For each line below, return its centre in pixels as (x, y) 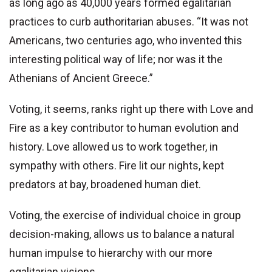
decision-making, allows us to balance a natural (122, 234)
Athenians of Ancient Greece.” (81, 78)
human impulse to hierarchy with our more (111, 253)
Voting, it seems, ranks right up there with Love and (131, 109)
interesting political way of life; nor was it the (116, 59)
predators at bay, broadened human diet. (105, 185)
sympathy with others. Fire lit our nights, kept (117, 166)
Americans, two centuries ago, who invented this (126, 41)
